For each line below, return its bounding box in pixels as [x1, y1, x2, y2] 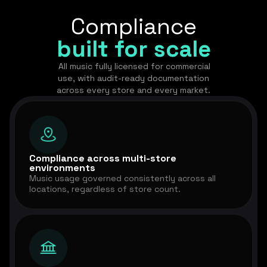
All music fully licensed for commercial [56, 61, 211, 72]
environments [29, 162, 95, 175]
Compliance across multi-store [29, 152, 176, 165]
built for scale [56, 35, 211, 64]
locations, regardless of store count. [29, 184, 181, 195]
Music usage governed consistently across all [29, 173, 216, 184]
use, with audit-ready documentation [57, 73, 209, 84]
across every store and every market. [56, 85, 210, 96]
